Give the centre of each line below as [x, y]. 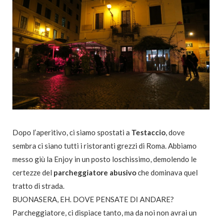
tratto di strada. [38, 186]
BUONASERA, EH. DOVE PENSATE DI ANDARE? [93, 199]
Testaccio [148, 132]
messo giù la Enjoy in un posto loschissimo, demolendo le [105, 159]
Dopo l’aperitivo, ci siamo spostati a [72, 132]
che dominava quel [167, 172]
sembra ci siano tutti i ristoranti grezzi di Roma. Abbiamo [105, 145]
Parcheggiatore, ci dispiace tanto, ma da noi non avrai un [105, 212]
